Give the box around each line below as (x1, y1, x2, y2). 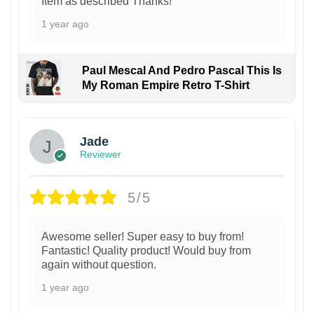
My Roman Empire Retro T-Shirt (81, 79, 250, 92)
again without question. (41, 259, 156, 271)
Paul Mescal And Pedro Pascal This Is (81, 64, 282, 77)
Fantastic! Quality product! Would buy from (41, 245, 251, 257)
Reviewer (80, 148, 121, 160)
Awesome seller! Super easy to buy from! (41, 231, 244, 243)
